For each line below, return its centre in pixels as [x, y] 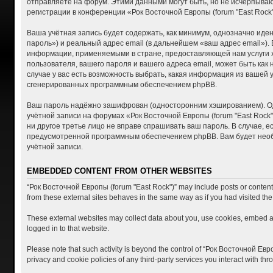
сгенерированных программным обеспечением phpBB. [122, 84]
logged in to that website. [68, 229]
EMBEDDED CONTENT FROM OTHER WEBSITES [119, 171]
